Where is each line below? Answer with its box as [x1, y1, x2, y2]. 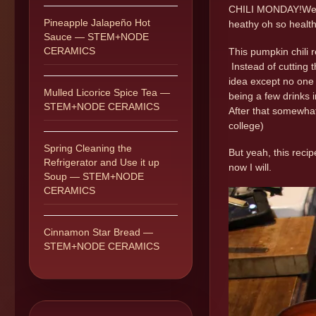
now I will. [229, 161, 272, 173]
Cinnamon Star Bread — [44, 226, 153, 238]
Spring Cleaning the [44, 142, 132, 154]
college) [229, 119, 264, 131]
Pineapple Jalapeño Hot [44, 17, 150, 28]
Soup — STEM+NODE [44, 171, 144, 182]
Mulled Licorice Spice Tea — [44, 87, 170, 98]
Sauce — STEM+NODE [44, 31, 149, 42]
